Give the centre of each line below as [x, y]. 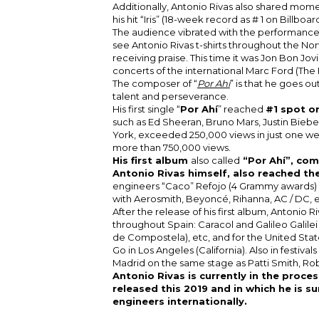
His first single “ [146, 109]
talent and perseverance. [170, 96]
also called [215, 160]
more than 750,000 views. [171, 147]
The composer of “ [155, 83]
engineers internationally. [179, 301]
